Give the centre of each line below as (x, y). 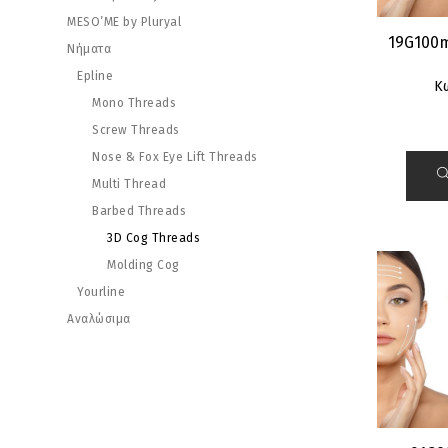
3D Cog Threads (153, 238)
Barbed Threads (139, 211)
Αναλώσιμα (99, 319)
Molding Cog (143, 265)
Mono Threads (134, 103)
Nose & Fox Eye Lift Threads (175, 157)
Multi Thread (129, 184)
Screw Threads (136, 130)
